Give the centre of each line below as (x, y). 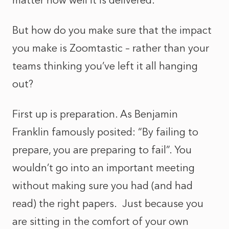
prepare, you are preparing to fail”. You (102, 150)
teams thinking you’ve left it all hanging (105, 66)
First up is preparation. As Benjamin (95, 114)
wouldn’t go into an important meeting (104, 168)
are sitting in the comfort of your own (100, 221)
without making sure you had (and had (102, 186)
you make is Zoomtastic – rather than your (111, 48)
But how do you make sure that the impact (112, 30)
